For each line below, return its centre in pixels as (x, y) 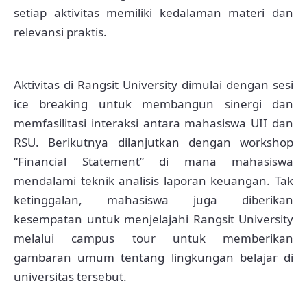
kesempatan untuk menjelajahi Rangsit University (153, 219)
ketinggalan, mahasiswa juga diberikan (153, 199)
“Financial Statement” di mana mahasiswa (153, 161)
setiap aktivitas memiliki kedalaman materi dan (153, 12)
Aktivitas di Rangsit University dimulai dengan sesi (153, 84)
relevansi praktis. (60, 32)
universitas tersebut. (70, 276)
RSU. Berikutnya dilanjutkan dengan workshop (153, 142)
